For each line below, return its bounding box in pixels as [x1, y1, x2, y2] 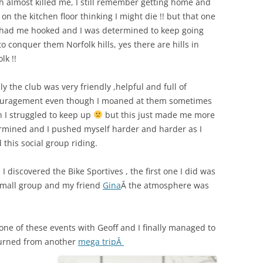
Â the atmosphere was [121, 180, 209, 191]
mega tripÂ [78, 236, 124, 247]
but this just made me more [102, 109, 215, 120]
